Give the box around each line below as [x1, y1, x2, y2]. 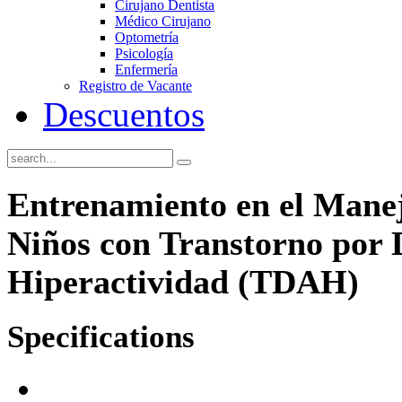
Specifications [7, 319, 195, 354]
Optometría [115, 30, 179, 45]
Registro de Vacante [79, 78, 192, 93]
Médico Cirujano [115, 13, 211, 29]
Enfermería [115, 62, 178, 77]
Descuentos [43, 95, 205, 134]
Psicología [115, 46, 173, 61]
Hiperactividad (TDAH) [7, 263, 359, 301]
